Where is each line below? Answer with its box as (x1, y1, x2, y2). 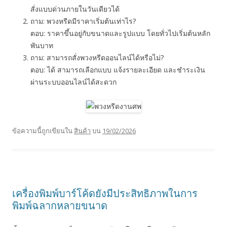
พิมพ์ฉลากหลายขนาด (12, 199, 107, 212)
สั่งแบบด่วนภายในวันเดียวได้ (30, 4, 120, 14)
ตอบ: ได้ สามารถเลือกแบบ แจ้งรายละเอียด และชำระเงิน (30, 65, 205, 74)
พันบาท (30, 41, 53, 50)
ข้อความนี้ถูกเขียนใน (12, 126, 74, 135)
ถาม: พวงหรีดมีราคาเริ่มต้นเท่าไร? (30, 16, 136, 26)
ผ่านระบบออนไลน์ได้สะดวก (30, 77, 117, 87)
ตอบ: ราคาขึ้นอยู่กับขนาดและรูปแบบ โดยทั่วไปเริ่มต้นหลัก (30, 28, 210, 38)
